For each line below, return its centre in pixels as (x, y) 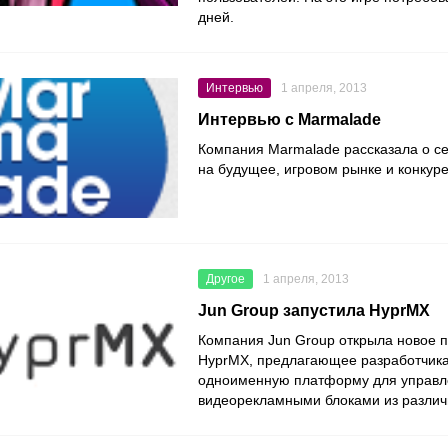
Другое (225, 279)
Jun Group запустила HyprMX (314, 311)
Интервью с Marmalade (289, 120)
